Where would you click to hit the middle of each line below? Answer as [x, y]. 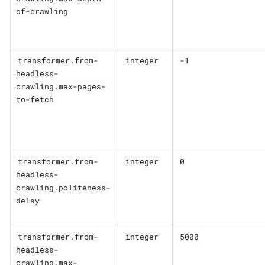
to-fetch [35, 99]
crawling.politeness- [63, 187]
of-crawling [42, 11]
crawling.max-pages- [61, 86]
